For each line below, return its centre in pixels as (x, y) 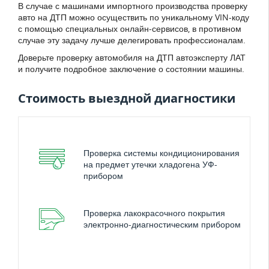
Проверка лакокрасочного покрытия (154, 213)
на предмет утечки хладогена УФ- (150, 165)
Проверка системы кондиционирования (162, 153)
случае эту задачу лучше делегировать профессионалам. (132, 40)
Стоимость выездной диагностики (127, 98)
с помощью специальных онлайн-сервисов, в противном (130, 29)
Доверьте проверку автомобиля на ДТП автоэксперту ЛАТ (132, 58)
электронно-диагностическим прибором (162, 225)
